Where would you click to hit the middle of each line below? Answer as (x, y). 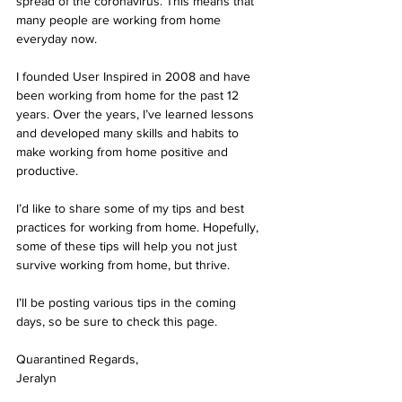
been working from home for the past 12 (129, 96)
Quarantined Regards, (77, 359)
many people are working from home (120, 20)
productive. (47, 171)
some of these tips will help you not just (128, 246)
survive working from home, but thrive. (123, 265)
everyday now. (57, 39)
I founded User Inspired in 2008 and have (135, 77)
